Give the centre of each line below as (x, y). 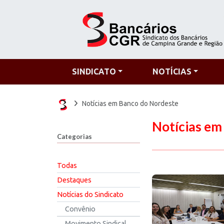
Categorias (74, 136)
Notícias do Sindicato (90, 194)
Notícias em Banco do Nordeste (130, 103)
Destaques (74, 180)
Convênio (80, 209)
